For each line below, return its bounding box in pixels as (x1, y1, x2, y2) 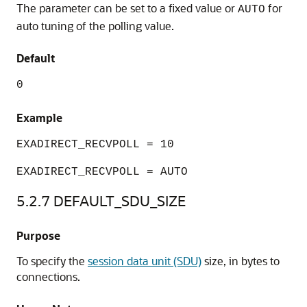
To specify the (16, 254, 88, 268)
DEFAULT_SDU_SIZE (53, 191, 186, 210)
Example (16, 110, 62, 125)
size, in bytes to (201, 254, 280, 268)
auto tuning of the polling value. (16, 19, 174, 33)
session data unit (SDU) (88, 254, 201, 268)
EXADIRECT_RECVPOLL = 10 (16, 138, 174, 151)
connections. (16, 269, 80, 284)
